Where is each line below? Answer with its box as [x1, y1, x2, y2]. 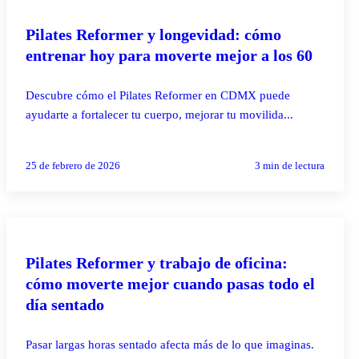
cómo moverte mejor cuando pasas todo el [26, 274, 315, 292]
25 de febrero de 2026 [26, 159, 120, 171]
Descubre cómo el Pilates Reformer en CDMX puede [26, 88, 290, 102]
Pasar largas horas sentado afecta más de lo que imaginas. [26, 337, 314, 351]
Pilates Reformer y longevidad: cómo [26, 25, 281, 43]
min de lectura [260, 159, 325, 171]
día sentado [26, 295, 104, 313]
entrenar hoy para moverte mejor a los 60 [26, 46, 313, 64]
